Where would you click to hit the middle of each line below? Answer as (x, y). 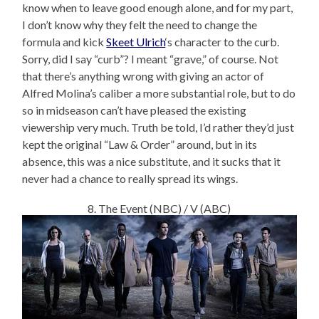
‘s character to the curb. (223, 42)
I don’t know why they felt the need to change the (140, 25)
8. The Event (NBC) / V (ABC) (159, 209)
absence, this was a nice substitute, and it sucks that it (152, 162)
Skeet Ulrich (136, 42)
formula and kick (64, 42)
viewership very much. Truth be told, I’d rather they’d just (158, 127)
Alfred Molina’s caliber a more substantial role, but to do (159, 93)
